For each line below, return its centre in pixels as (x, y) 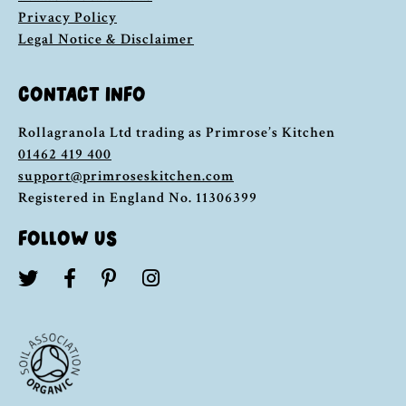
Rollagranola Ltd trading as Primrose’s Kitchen (177, 133)
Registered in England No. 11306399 (138, 198)
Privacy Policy (68, 18)
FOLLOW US (68, 238)
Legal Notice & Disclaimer (106, 40)
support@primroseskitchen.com (126, 177)
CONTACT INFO (82, 94)
